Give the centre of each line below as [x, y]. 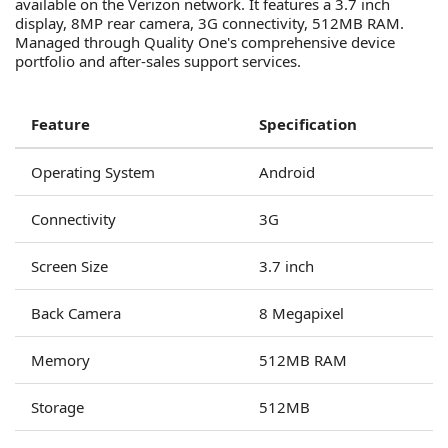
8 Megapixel [301, 313]
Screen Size [69, 266]
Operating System [93, 172]
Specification [308, 124]
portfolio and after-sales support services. [158, 61]
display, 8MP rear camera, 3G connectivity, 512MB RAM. [209, 23]
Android [287, 172]
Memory [60, 360]
